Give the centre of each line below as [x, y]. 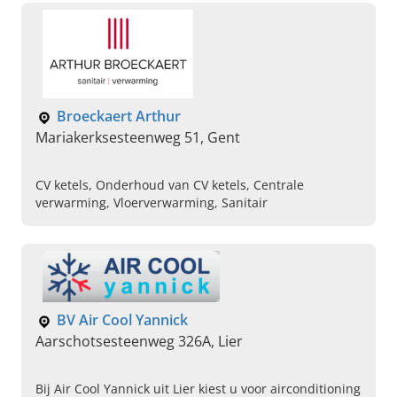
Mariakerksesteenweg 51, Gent [138, 138]
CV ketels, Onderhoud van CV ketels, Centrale [170, 185]
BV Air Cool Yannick [122, 320]
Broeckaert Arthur [119, 117]
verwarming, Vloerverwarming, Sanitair [152, 203]
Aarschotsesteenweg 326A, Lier [139, 342]
